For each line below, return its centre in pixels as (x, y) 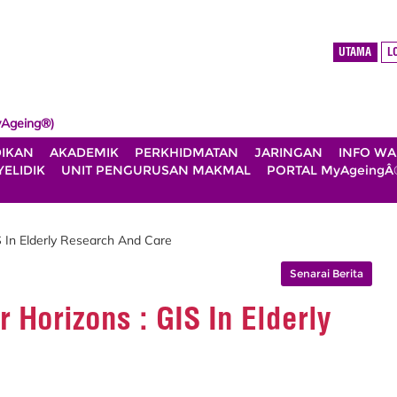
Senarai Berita (327, 273)
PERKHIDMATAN (187, 152)
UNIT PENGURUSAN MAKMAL (156, 170)
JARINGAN (288, 152)
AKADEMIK (84, 152)
